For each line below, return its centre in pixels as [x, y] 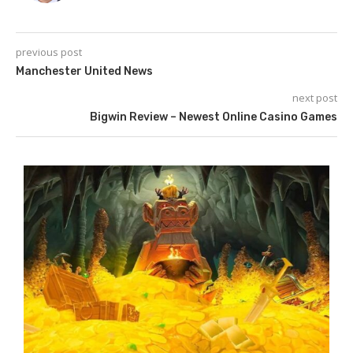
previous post [49, 52]
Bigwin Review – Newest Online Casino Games [214, 117]
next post [315, 98]
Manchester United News [84, 71]
